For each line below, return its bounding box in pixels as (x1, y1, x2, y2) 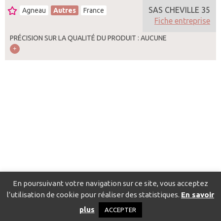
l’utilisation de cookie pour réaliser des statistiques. (7, 190, 181, 199)
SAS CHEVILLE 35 (148, 5, 210, 14)
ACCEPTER (104, 206, 136, 213)
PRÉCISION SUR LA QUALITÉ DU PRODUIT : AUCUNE (10, 34, 167, 42)
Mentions (182, 198, 211, 206)
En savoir (181, 190, 214, 199)
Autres (53, 6, 76, 14)
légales (10, 207, 33, 215)
